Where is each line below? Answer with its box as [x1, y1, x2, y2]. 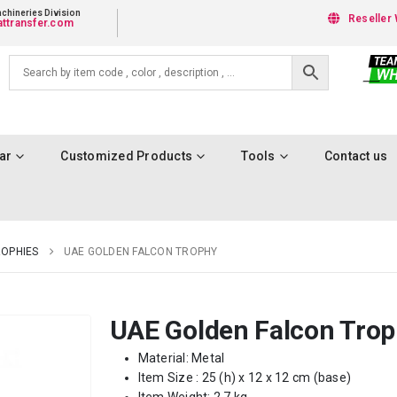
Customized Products [60, 149, 192, 163]
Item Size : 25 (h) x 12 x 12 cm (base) [137, 370, 352, 385]
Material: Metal [137, 351, 225, 365]
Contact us [323, 149, 388, 163]
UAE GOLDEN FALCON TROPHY [63, 245, 218, 258]
